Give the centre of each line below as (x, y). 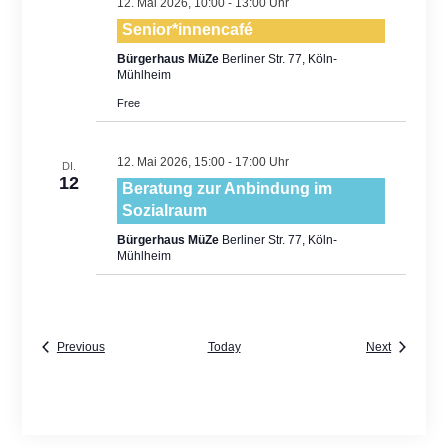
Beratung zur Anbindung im (226, 188)
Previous (80, 347)
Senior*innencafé (187, 29)
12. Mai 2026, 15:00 (170, 162)
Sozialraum (164, 210)
